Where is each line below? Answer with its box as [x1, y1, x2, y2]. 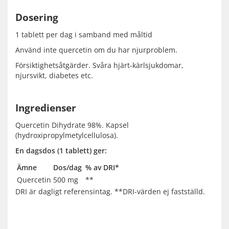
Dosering [15, 11, 58, 25]
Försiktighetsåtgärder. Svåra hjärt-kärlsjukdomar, [15, 60, 184, 71]
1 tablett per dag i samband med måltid [15, 30, 152, 40]
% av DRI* [85, 163, 119, 173]
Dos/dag [53, 163, 82, 173]
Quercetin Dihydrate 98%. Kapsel [15, 120, 129, 130]
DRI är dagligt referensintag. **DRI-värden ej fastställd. [15, 187, 205, 197]
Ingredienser [15, 101, 76, 115]
